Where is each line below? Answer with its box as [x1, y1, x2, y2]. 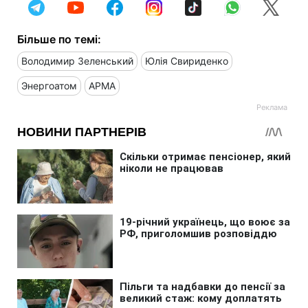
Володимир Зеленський [21, 54, 133, 67]
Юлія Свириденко [145, 54, 228, 67]
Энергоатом [21, 79, 77, 91]
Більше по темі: [17, 32, 101, 46]
